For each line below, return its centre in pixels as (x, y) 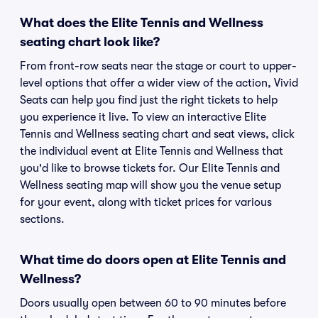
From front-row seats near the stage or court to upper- (158, 66)
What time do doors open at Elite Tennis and (153, 260)
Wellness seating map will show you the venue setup (150, 185)
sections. (42, 219)
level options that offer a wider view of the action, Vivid (159, 83)
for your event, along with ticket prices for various (146, 202)
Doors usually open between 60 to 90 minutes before (153, 303)
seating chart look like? (90, 42)
